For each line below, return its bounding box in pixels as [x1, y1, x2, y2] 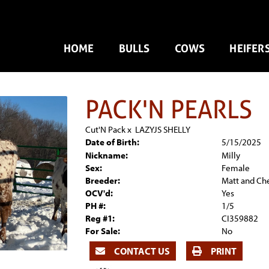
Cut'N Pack [85, 124, 125, 135]
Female [222, 162, 250, 174]
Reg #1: [85, 213, 115, 224]
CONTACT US [112, 245, 170, 257]
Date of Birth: [85, 136, 139, 148]
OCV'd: [85, 187, 113, 199]
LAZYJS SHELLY [134, 124, 190, 135]
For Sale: [85, 225, 120, 237]
